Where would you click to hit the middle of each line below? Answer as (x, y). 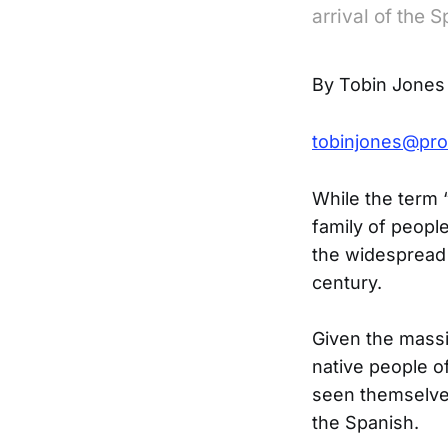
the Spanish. (365, 423)
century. (347, 282)
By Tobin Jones (378, 84)
